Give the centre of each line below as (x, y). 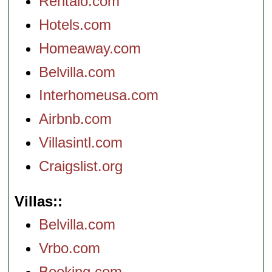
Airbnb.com (76, 119)
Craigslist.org (81, 166)
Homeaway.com (90, 48)
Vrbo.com (70, 248)
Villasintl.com (81, 142)
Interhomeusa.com (99, 95)
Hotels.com (75, 25)
